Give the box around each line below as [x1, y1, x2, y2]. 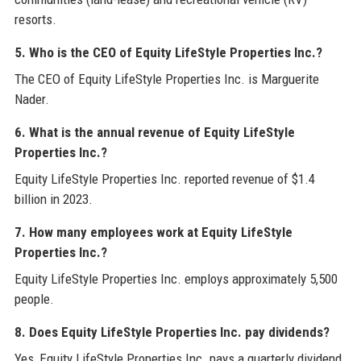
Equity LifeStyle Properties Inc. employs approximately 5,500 [14, 271, 338, 288]
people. [14, 291, 54, 308]
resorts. [14, 11, 56, 28]
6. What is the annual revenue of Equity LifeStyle [14, 124, 295, 141]
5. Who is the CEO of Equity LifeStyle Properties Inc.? [14, 44, 322, 61]
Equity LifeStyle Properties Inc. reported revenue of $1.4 [14, 171, 315, 188]
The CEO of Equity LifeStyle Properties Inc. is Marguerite [14, 71, 319, 88]
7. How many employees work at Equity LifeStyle [14, 224, 293, 241]
